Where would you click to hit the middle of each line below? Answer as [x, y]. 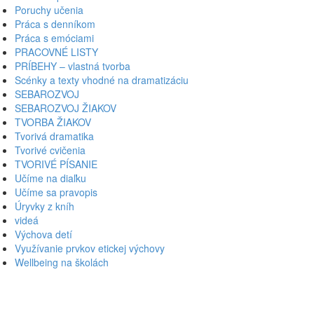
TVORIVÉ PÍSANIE [56, 164]
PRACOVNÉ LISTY [56, 52]
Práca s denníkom [55, 23]
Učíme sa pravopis [56, 192]
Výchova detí [43, 234]
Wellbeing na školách [62, 262]
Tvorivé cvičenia [50, 150]
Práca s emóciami [54, 37]
